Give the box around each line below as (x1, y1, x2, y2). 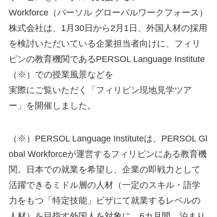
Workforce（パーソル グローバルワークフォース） (8, 8, 208, 18)
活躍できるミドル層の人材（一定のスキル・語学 (8, 180, 201, 190)
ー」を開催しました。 (8, 101, 96, 111)
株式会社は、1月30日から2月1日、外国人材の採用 (8, 23, 207, 33)
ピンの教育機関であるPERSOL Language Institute (8, 54, 205, 64)
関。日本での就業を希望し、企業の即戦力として (8, 165, 201, 175)
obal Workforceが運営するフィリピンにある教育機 (8, 149, 207, 159)
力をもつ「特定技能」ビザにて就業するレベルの (8, 196, 201, 206)
